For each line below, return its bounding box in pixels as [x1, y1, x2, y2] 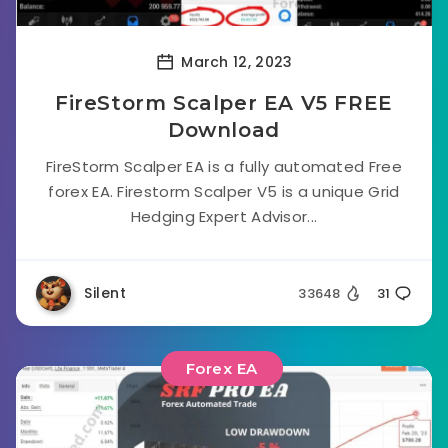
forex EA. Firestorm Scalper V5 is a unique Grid [48, 181, 400, 202]
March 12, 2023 [176, 51, 293, 72]
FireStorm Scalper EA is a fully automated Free [46, 156, 402, 177]
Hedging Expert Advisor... [130, 206, 318, 227]
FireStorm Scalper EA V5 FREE [55, 91, 393, 115]
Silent [84, 283, 126, 303]
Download [168, 118, 280, 142]
